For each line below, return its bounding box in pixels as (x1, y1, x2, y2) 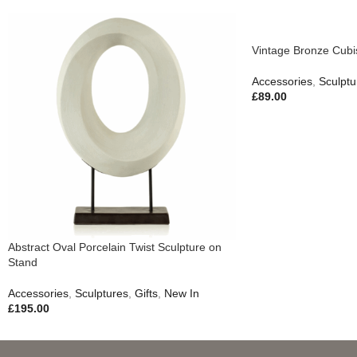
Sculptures (75, 287, 128, 300)
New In (164, 287, 199, 300)
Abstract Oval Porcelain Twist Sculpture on (8, 241, 222, 253)
